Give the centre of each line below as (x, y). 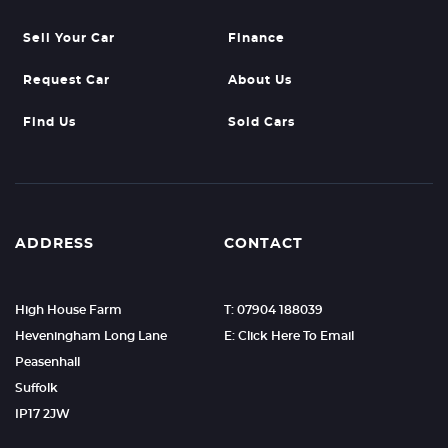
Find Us (49, 122)
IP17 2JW (42, 414)
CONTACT (263, 244)
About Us (259, 80)
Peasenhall (47, 362)
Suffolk (36, 388)
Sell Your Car (69, 38)
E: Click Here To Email (288, 336)
